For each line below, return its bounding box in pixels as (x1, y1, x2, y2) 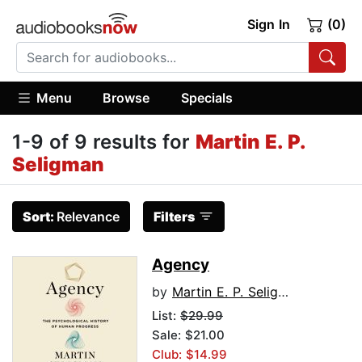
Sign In (246, 16, 290, 32)
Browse (103, 89, 150, 106)
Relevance (57, 208, 120, 225)
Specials (180, 89, 233, 106)
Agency (152, 255, 209, 275)
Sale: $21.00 (152, 327, 225, 343)
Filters (154, 208, 195, 225)
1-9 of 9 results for (12, 130, 196, 154)
